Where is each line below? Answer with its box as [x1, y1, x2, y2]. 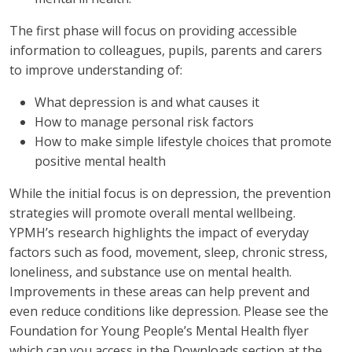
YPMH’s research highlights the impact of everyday [9, 224, 309, 242]
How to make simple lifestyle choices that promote [35, 133, 332, 151]
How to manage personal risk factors [35, 113, 254, 131]
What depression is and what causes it [35, 93, 259, 112]
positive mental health [35, 152, 166, 170]
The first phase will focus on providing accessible [9, 22, 297, 40]
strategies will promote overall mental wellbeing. [9, 204, 295, 222]
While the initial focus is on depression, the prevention [9, 185, 331, 203]
